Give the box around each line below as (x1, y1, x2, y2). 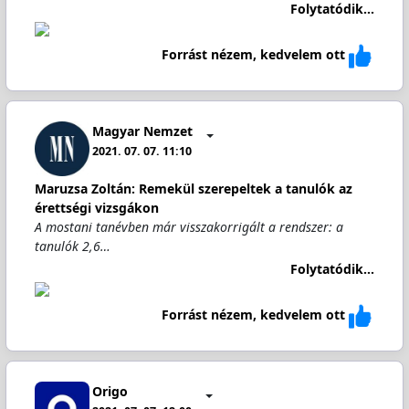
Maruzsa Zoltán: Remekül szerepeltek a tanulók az (34, 180, 352, 197)
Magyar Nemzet (92, 121, 194, 140)
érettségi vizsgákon (34, 199, 159, 216)
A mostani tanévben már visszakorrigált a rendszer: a (34, 218, 343, 236)
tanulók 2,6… (34, 237, 110, 255)
